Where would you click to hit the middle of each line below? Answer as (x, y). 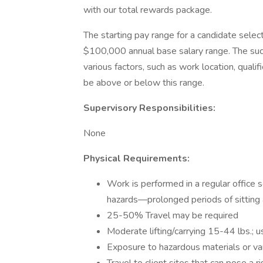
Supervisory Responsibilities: (149, 108)
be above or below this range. (144, 83)
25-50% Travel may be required (173, 215)
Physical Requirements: (136, 159)
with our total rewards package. (148, 10)
